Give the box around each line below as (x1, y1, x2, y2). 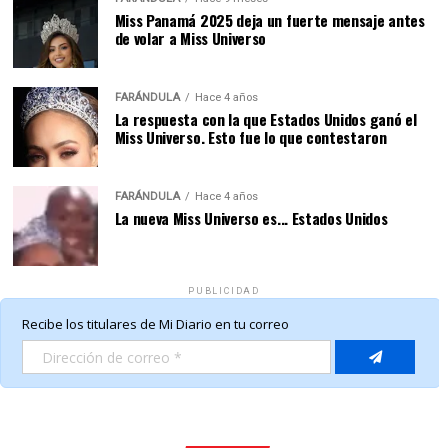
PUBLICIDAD (188, 286, 260, 296)
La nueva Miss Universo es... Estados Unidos (114, 207, 388, 229)
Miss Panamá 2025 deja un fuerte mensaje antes (114, 9, 425, 31)
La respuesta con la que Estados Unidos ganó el (114, 108, 417, 130)
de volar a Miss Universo (114, 27, 267, 49)
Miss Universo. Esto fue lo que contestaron (114, 126, 387, 148)
